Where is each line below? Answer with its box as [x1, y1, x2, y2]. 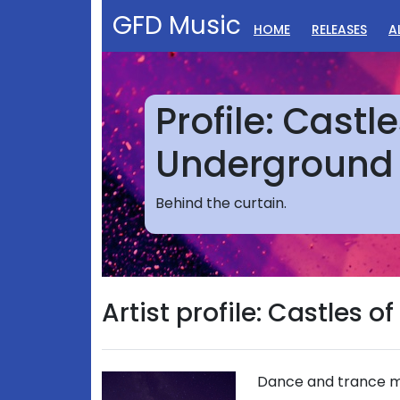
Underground [155, 139, 394, 189]
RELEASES [312, 21, 367, 38]
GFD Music [112, 8, 241, 43]
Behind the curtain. [155, 193, 287, 213]
